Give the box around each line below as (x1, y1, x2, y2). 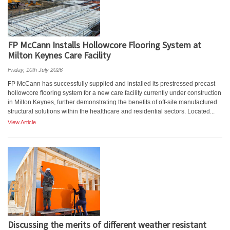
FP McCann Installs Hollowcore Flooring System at (8, 39, 201, 51)
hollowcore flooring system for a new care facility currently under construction (8, 89, 221, 97)
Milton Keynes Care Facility (8, 49, 110, 61)
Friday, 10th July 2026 (8, 67, 63, 73)
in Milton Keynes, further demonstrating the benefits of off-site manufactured (8, 99, 217, 106)
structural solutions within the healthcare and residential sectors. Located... (8, 108, 215, 115)
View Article (8, 119, 36, 125)
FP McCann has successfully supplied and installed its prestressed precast (8, 80, 215, 87)
